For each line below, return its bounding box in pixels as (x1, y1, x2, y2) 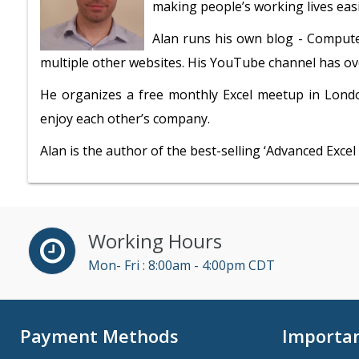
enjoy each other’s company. (40, 110, 210, 127)
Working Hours (88, 228, 222, 254)
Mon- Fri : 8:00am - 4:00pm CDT (88, 256, 275, 274)
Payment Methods (20, 324, 179, 348)
